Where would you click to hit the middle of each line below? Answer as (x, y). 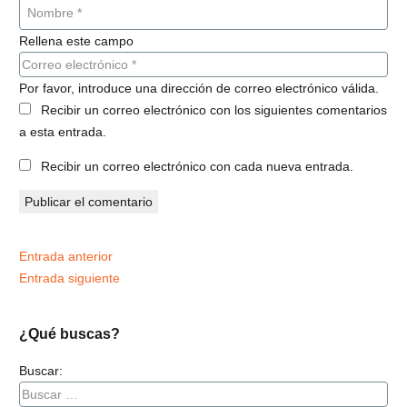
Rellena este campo (76, 40)
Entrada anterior (66, 256)
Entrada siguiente (69, 278)
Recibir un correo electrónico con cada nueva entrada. (197, 166)
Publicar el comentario (89, 201)
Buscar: (41, 370)
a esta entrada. (63, 131)
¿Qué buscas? (69, 334)
